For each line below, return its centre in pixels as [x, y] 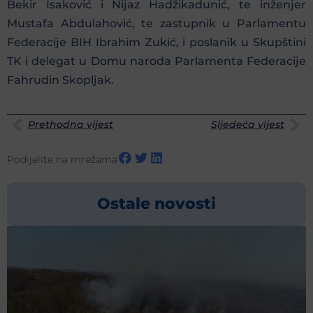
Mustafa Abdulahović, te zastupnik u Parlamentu [156, 24]
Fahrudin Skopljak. [60, 80]
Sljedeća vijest [248, 125]
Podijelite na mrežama [62, 160]
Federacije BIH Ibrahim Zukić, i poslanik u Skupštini [156, 43]
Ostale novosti [156, 204]
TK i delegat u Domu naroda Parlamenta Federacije [156, 61]
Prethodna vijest [71, 125]
